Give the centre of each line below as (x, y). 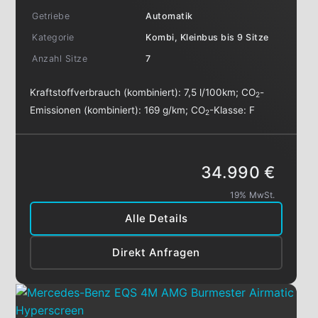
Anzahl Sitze (60, 58)
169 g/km (165, 110)
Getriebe (51, 16)
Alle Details (156, 218)
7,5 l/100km (210, 92)
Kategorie (53, 37)
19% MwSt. (252, 194)
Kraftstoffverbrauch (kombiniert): (107, 92)
